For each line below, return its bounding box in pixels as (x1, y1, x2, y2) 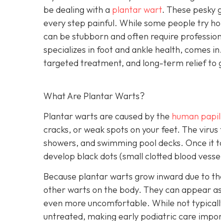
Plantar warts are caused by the (43, 110, 172, 122)
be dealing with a (43, 4, 112, 16)
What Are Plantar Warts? (43, 90, 145, 102)
